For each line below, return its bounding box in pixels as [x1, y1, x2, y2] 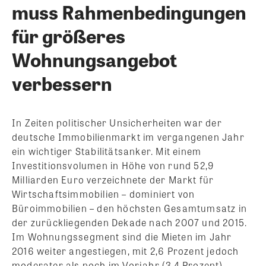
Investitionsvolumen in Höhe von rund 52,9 [12, 159, 215, 173]
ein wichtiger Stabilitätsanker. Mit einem [12, 144, 202, 159]
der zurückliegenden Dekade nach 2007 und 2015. [12, 216, 248, 230]
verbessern [12, 69, 112, 97]
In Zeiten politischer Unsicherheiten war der [12, 116, 222, 130]
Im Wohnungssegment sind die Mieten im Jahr [12, 230, 232, 244]
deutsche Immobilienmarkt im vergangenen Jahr [12, 130, 245, 144]
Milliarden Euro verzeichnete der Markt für [12, 173, 214, 187]
